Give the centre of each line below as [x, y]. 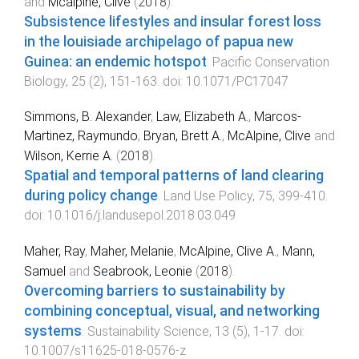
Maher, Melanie [132, 252]
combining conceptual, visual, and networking [172, 311]
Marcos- [278, 117]
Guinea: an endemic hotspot [115, 61]
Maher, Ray [54, 252]
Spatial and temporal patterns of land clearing [174, 176]
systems [53, 331]
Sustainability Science [148, 332]
